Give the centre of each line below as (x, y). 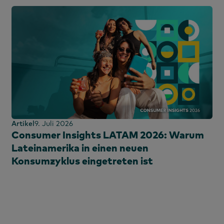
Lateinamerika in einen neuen (80, 147)
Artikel (23, 123)
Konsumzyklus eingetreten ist (82, 160)
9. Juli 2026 (54, 123)
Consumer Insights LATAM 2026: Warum (108, 134)
